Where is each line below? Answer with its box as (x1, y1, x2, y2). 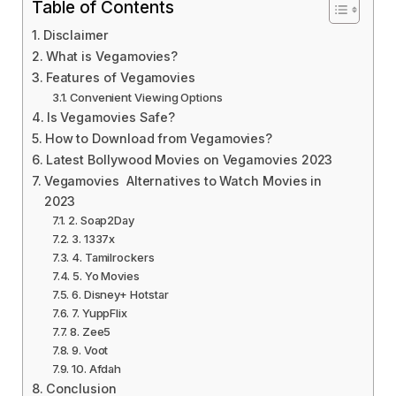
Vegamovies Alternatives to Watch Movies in (43, 173, 323, 189)
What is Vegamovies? (45, 49, 182, 65)
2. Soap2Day (67, 213, 135, 228)
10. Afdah (71, 362, 122, 377)
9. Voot (71, 343, 109, 358)
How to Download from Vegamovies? (44, 131, 273, 147)
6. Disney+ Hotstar (71, 287, 169, 302)
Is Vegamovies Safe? (46, 110, 176, 126)
